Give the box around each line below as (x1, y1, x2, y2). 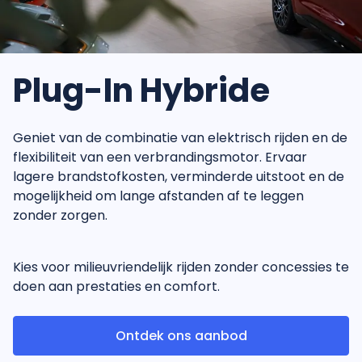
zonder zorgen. (13, 206, 107, 225)
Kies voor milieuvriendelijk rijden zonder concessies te (13, 258, 349, 277)
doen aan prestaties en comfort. (13, 277, 220, 297)
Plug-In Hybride (13, 68, 270, 114)
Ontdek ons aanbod (115, 326, 247, 345)
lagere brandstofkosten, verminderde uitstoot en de (13, 167, 344, 187)
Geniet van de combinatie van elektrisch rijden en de (13, 128, 347, 148)
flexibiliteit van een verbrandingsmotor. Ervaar (13, 148, 307, 167)
